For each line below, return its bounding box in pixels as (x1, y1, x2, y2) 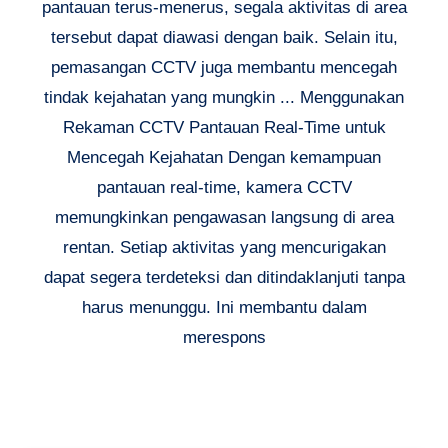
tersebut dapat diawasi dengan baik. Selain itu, (50, 28, 398, 48)
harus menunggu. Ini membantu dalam (81, 298, 367, 318)
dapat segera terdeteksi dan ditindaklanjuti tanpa (43, 268, 405, 288)
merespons (182, 328, 266, 348)
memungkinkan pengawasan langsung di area (54, 208, 394, 228)
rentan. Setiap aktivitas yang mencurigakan (62, 238, 386, 258)
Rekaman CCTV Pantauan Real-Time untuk (62, 118, 386, 138)
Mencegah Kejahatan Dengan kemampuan (67, 148, 381, 168)
